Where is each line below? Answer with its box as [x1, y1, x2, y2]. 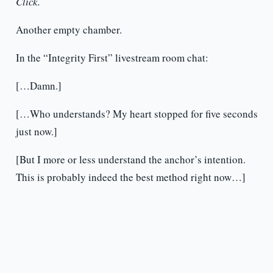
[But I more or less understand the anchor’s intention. [15, 152, 246, 167]
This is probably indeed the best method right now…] [15, 170, 246, 185]
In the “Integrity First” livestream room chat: [15, 51, 208, 65]
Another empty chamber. [15, 23, 122, 37]
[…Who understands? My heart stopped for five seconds [15, 107, 258, 121]
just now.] [15, 124, 57, 139]
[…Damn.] [15, 79, 62, 93]
